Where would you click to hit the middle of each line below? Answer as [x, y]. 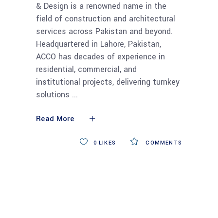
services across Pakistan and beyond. [104, 32]
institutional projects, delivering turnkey [108, 82]
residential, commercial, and [86, 70]
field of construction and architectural [106, 19]
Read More [55, 119]
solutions [54, 95]
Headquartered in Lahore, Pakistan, [99, 44]
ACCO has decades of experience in [100, 57]
